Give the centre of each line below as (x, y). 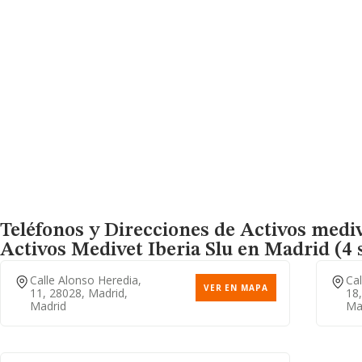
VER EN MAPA (236, 288)
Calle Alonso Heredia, (86, 280)
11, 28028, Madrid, (79, 293)
